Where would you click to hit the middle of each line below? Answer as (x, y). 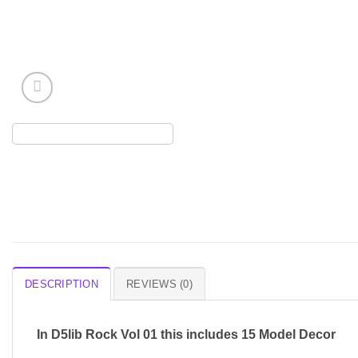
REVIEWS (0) (159, 284)
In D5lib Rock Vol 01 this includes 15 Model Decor (186, 335)
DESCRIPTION (62, 284)
